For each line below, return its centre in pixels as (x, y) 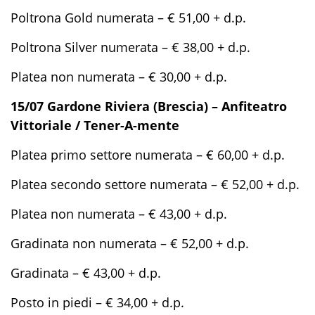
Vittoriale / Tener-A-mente (95, 125)
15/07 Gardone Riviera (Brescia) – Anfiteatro (149, 106)
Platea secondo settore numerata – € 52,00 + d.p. (155, 184)
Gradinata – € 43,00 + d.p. (86, 273)
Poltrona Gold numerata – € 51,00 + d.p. (128, 18)
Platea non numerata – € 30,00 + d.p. (119, 77)
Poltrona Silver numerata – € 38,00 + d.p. (130, 47)
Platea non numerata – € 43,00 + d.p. (119, 214)
